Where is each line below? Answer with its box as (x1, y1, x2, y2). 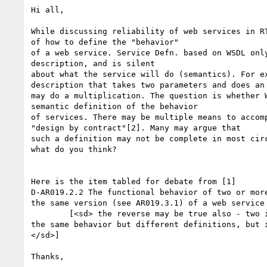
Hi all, (31, 5, 64, 14)
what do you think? (31, 144, 117, 154)
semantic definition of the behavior (31, 101, 198, 111)
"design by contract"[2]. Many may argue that (31, 123, 241, 132)
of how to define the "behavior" (31, 37, 179, 46)
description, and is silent (31, 58, 155, 68)
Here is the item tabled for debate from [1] (31, 176, 241, 186)
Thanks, (31, 252, 64, 261)
